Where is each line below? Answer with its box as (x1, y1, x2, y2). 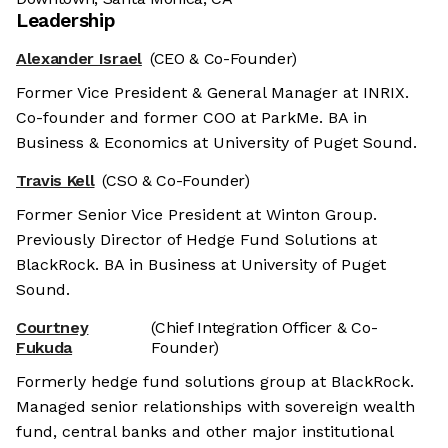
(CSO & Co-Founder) (102, 171, 250, 191)
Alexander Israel (16, 49, 142, 69)
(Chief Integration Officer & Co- (151, 318, 378, 338)
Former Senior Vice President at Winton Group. (16, 205, 377, 225)
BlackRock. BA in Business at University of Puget (16, 255, 386, 275)
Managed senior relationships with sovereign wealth (16, 397, 415, 417)
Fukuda (16, 338, 73, 358)
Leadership (16, 9, 116, 33)
